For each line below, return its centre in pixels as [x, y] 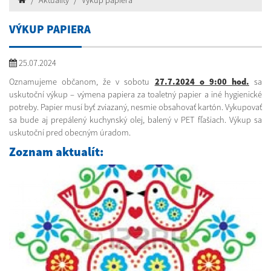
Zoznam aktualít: [56, 152]
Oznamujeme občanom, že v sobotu [82, 82]
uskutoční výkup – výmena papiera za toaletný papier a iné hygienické [135, 95]
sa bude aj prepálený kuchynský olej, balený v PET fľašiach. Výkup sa [135, 120]
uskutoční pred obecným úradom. [70, 133]
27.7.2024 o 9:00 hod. [202, 82]
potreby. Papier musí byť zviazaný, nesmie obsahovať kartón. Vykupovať [135, 107]
